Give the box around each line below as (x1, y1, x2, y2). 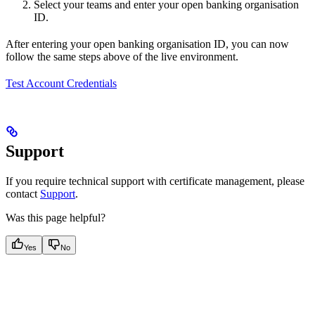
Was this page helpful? (6, 211, 105, 224)
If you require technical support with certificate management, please (6, 174, 304, 187)
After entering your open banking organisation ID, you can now (6, 37, 289, 50)
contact (6, 187, 40, 200)
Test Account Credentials (6, 77, 117, 89)
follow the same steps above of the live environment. (6, 50, 238, 63)
